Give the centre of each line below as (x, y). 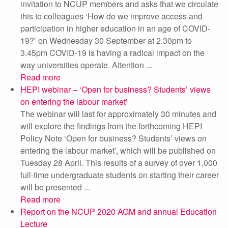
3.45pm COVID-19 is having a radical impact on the (112, 53)
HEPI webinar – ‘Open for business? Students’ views (116, 89)
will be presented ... (55, 187)
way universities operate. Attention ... (86, 65)
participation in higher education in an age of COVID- (115, 28)
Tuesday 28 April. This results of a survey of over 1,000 (119, 163)
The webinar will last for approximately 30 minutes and (118, 114)
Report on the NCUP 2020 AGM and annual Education (119, 211)
